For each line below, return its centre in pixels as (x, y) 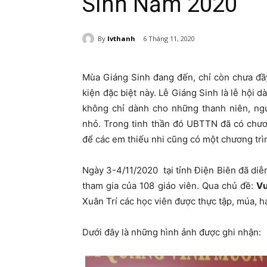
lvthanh (121, 38)
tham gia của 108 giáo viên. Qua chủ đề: (170, 186)
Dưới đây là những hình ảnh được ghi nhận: (172, 232)
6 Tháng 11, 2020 (169, 39)
